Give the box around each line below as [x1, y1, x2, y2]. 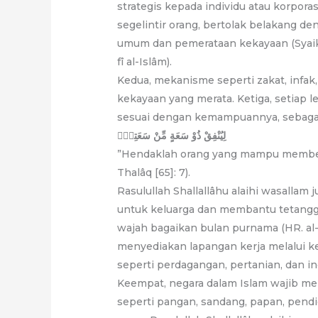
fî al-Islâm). [117, 55, 172, 68]
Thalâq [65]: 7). [117, 165, 191, 179]
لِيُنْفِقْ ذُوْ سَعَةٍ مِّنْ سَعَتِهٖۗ [117, 128, 226, 142]
